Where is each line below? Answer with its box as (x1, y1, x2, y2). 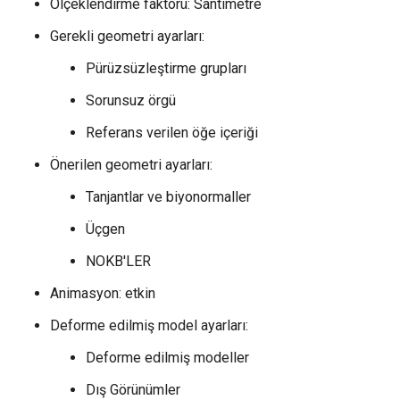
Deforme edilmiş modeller (86, 349, 249, 366)
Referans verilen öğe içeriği (86, 124, 258, 141)
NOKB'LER (86, 253, 151, 270)
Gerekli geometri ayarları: (50, 28, 204, 45)
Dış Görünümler (86, 381, 180, 398)
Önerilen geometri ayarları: (50, 156, 212, 173)
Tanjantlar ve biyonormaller (86, 188, 251, 205)
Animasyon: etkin (50, 285, 155, 302)
